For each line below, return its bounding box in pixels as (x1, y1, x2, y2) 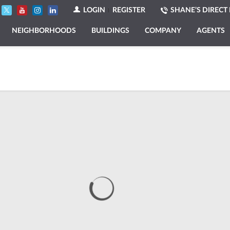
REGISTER (112, 6, 146, 14)
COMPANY (145, 27, 182, 34)
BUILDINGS (91, 27, 130, 34)
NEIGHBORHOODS (12, 27, 76, 34)
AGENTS (197, 27, 225, 34)
